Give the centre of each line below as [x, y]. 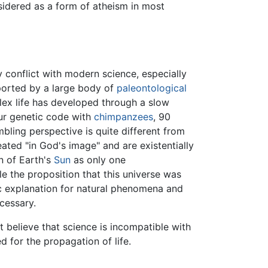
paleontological [152, 88]
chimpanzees [124, 117]
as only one [98, 160]
